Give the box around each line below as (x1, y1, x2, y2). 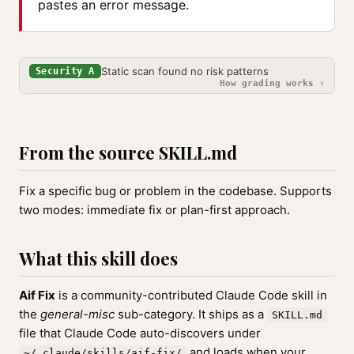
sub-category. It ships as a (115, 307, 267, 322)
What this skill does (19, 247, 178, 270)
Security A (36, 66, 95, 77)
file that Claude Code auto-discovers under (19, 326, 261, 341)
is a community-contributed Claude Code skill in (55, 288, 327, 303)
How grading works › (220, 78, 325, 88)
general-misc (40, 307, 115, 322)
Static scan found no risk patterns (100, 65, 269, 77)
